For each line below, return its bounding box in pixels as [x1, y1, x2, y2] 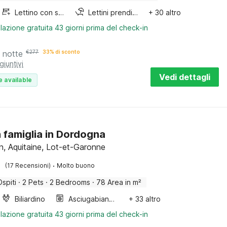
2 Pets [22, 178, 44, 186]
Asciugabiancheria [109, 195, 115, 203]
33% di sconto [43, 49, 81, 55]
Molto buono [57, 162, 95, 169]
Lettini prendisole [132, 8, 138, 17]
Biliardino [15, 195, 46, 203]
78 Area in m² [96, 178, 142, 186]
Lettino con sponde [58, 8, 64, 17]
